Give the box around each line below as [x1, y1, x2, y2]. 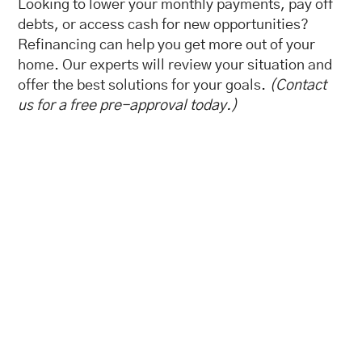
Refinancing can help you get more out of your [18, 38, 316, 53]
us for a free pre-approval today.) [18, 99, 238, 113]
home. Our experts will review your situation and [18, 58, 333, 73]
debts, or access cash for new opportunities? [18, 18, 309, 32]
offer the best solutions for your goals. [18, 78, 270, 93]
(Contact [269, 78, 327, 93]
